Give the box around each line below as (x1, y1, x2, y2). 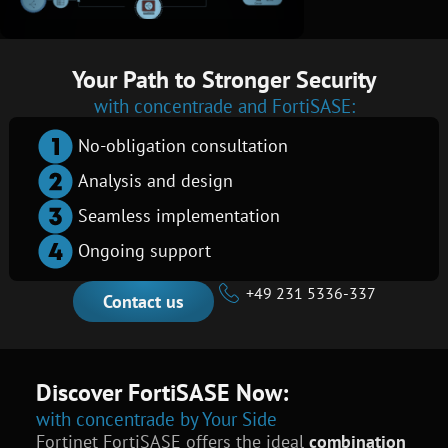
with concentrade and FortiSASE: (93, 92, 355, 118)
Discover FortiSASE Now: (35, 376, 288, 408)
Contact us (102, 289, 184, 313)
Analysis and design (77, 169, 233, 193)
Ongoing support (77, 239, 211, 263)
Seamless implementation (77, 204, 280, 228)
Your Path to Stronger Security (72, 63, 376, 95)
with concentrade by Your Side (35, 405, 277, 431)
